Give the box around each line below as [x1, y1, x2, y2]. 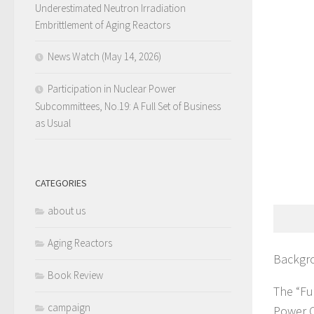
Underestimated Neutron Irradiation [35, 1, 186, 15]
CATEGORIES [35, 177, 87, 190]
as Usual [35, 116, 71, 130]
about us [48, 204, 86, 218]
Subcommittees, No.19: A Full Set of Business [35, 100, 221, 114]
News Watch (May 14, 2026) [48, 50, 161, 64]
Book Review [48, 268, 103, 282]
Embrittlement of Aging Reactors [35, 18, 170, 32]
